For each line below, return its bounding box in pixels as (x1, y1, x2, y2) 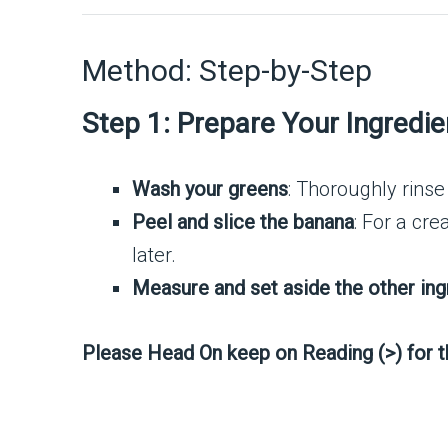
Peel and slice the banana (132, 210, 354, 235)
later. (132, 243, 176, 268)
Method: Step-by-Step (82, 53, 372, 89)
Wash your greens (132, 177, 288, 202)
